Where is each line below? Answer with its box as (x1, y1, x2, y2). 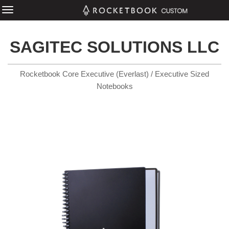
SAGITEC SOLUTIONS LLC (10, 38, 219, 56)
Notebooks (96, 82, 133, 90)
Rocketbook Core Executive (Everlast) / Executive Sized (20, 70, 209, 78)
